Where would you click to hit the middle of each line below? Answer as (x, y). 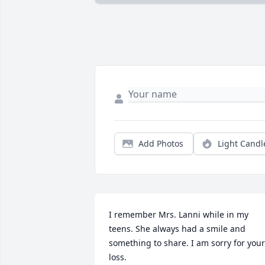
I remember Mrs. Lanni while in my (179, 215)
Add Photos (161, 144)
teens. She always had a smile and (177, 229)
